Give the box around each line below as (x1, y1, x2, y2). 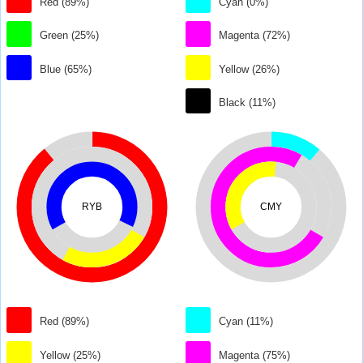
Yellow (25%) (40, 348, 101, 361)
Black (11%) (219, 96, 276, 109)
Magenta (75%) (219, 348, 291, 361)
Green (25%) (40, 29, 100, 42)
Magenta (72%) (219, 29, 291, 42)
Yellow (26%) (219, 62, 280, 75)
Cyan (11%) (219, 315, 274, 328)
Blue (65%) (40, 62, 92, 75)
